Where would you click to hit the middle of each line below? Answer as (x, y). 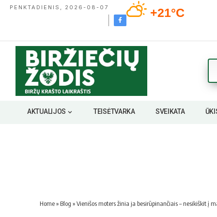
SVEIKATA (170, 112)
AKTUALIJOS (47, 112)
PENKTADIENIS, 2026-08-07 (59, 7)
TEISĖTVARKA (114, 112)
